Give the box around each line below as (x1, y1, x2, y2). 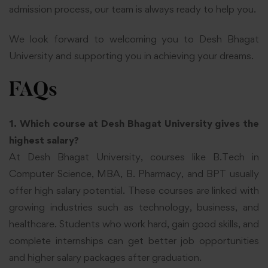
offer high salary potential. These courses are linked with (9, 184, 259, 196)
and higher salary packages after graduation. (9, 251, 202, 263)
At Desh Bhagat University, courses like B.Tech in (9, 150, 259, 163)
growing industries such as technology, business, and (9, 200, 259, 213)
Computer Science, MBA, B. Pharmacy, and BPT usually (9, 167, 259, 179)
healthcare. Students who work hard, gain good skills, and (9, 217, 259, 230)
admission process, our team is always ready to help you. (9, 2, 256, 15)
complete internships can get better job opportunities (9, 234, 259, 246)
